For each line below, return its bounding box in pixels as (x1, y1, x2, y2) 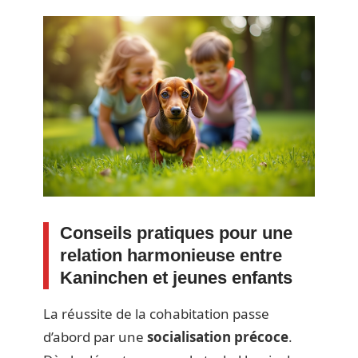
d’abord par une (43, 328, 147, 347)
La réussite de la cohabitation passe (43, 304, 269, 324)
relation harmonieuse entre (60, 245, 282, 266)
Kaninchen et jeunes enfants (60, 268, 292, 288)
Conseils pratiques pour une (60, 223, 292, 244)
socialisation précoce (147, 328, 288, 347)
